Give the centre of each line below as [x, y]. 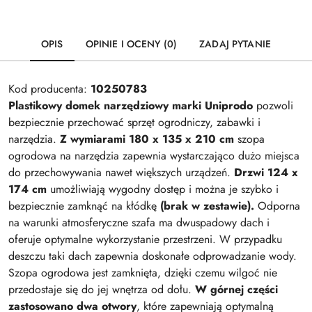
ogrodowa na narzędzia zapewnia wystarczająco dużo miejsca [154, 156]
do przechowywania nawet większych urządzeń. [121, 172]
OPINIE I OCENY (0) [131, 44]
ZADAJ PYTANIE [235, 44]
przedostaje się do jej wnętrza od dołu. [102, 289]
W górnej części [236, 289]
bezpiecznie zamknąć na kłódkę [84, 206]
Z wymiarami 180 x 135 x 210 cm [147, 139]
